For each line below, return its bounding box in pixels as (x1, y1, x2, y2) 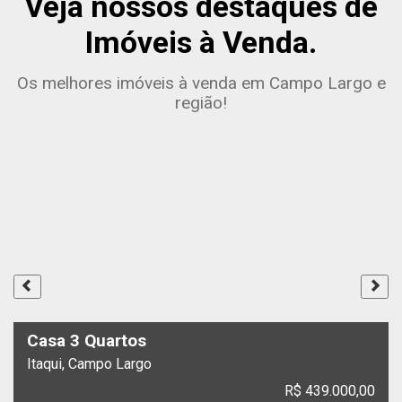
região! (175, 92, 227, 114)
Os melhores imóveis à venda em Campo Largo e (16, 73, 386, 94)
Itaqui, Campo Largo (27, 355, 152, 373)
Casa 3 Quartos (27, 330, 146, 352)
